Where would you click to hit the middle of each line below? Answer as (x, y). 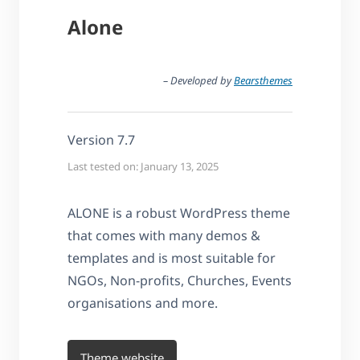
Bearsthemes (263, 80)
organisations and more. (143, 303)
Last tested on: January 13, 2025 (143, 166)
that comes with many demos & (164, 235)
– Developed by (198, 80)
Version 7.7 (101, 139)
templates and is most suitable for (172, 258)
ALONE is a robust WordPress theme (179, 213)
